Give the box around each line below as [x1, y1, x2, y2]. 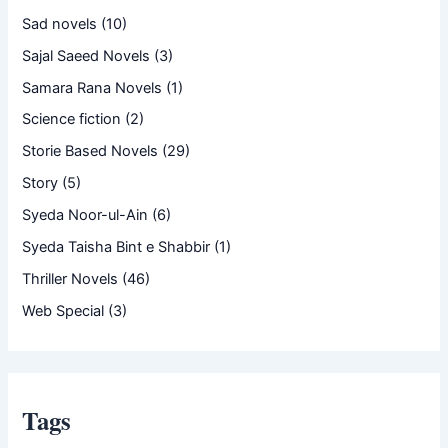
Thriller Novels [22, 270, 119, 289]
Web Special [22, 302, 105, 321]
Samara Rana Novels [22, 78, 163, 97]
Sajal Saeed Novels [22, 46, 151, 65]
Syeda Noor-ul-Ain [22, 206, 149, 225]
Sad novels [22, 14, 98, 33]
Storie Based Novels [22, 142, 159, 161]
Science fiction [22, 110, 122, 129]
